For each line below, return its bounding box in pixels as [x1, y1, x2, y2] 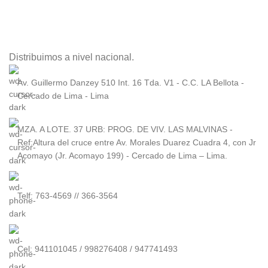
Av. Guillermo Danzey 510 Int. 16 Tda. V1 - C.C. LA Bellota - [17, 78, 244, 87]
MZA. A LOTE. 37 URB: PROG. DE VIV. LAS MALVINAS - [17, 124, 233, 134]
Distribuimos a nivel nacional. [9, 52, 134, 62]
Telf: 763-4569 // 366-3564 [17, 191, 118, 200]
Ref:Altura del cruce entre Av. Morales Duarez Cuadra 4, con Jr [17, 138, 256, 147]
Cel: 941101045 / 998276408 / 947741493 [17, 244, 178, 254]
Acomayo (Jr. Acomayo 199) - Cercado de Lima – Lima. [17, 151, 227, 160]
